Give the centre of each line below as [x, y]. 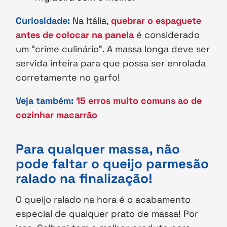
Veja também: [45, 100]
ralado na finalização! [84, 178]
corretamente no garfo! [68, 77]
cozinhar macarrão [57, 115]
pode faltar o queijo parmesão [112, 163]
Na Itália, [91, 20]
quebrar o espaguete [156, 20]
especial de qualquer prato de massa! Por [107, 213]
